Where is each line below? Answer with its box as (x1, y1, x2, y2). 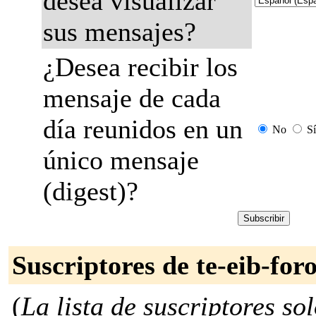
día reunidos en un (43, 114, 243, 144)
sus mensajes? (43, 17, 196, 47)
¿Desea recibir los (43, 52, 238, 82)
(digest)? (43, 176, 138, 206)
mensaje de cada (43, 83, 221, 113)
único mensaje (43, 145, 199, 175)
